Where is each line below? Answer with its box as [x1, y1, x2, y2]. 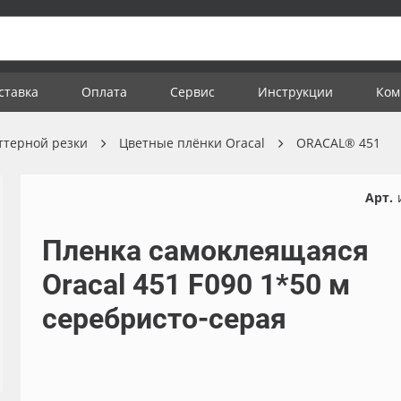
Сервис [170, 83, 215, 100]
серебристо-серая [41, 302, 286, 336]
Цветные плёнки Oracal [119, 134, 265, 151]
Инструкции [258, 83, 333, 100]
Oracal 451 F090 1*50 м [41, 268, 350, 302]
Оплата [81, 83, 127, 100]
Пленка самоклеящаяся [41, 234, 369, 268]
